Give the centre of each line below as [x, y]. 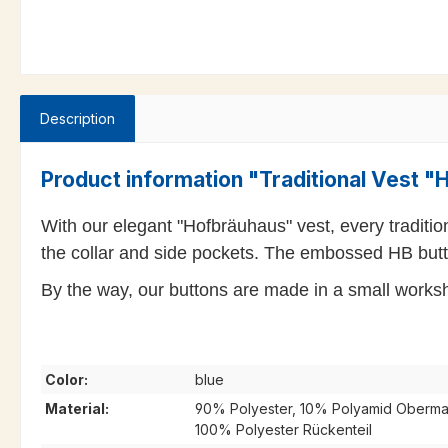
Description [77, 119]
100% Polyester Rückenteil [283, 430]
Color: [66, 380]
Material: [77, 409]
